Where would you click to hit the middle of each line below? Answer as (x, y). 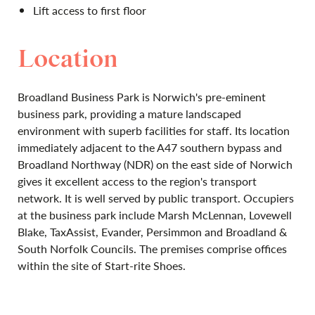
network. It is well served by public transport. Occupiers (156, 198)
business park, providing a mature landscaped (129, 114)
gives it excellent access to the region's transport (137, 181)
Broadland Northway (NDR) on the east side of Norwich (155, 164)
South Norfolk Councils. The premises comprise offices (152, 249)
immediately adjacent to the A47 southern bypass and (150, 147)
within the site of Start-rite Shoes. (102, 265)
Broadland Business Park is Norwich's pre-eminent (142, 97)
